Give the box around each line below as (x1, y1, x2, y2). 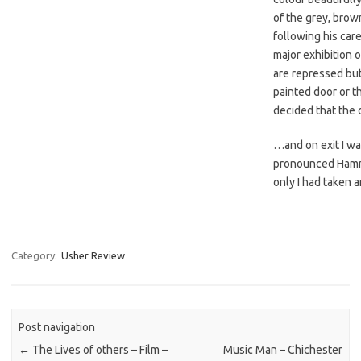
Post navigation (19, 321, 96, 334)
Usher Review (61, 250, 125, 261)
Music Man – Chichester (222, 343, 342, 357)
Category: (11, 250, 60, 261)
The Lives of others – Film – (30, 343, 168, 357)
